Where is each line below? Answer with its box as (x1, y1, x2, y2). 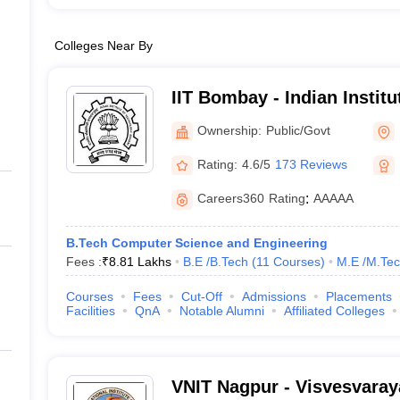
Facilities (65, 304, 115, 318)
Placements (325, 289, 392, 304)
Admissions (241, 289, 306, 304)
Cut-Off (180, 289, 222, 304)
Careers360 (196, 191, 264, 205)
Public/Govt (265, 122, 330, 137)
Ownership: (196, 122, 262, 137)
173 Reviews (274, 156, 347, 171)
